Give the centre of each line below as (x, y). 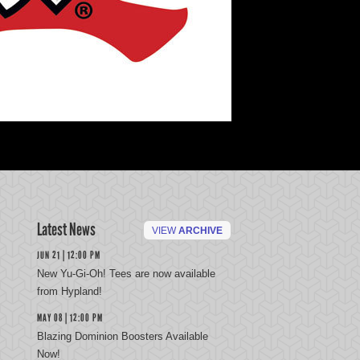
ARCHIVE (200, 231)
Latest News (66, 229)
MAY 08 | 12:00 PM (70, 318)
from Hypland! (70, 291)
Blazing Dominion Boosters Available (123, 336)
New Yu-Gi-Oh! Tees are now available (126, 274)
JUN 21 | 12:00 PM (69, 256)
